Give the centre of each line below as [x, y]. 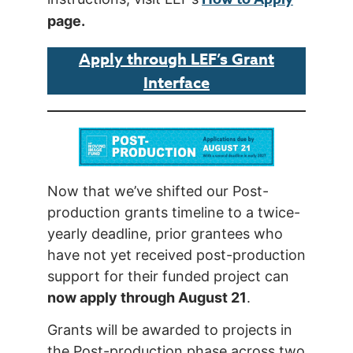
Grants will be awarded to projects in [170, 330]
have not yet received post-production [176, 255]
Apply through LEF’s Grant [176, 59]
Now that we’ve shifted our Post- [158, 191]
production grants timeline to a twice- [174, 212]
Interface [176, 83]
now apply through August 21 [147, 297]
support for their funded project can [168, 276]
